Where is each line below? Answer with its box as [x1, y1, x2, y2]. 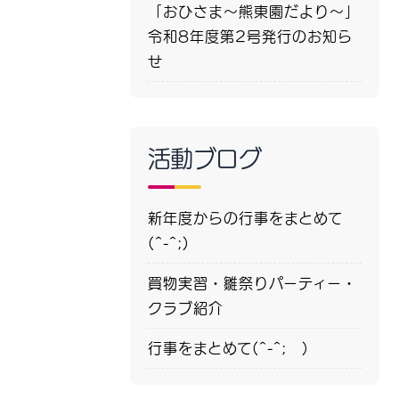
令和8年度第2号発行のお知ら [147, 28, 353, 44]
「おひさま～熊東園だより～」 [147, 4, 360, 19]
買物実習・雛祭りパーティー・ [147, 275, 357, 290]
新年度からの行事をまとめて [147, 210, 343, 225]
